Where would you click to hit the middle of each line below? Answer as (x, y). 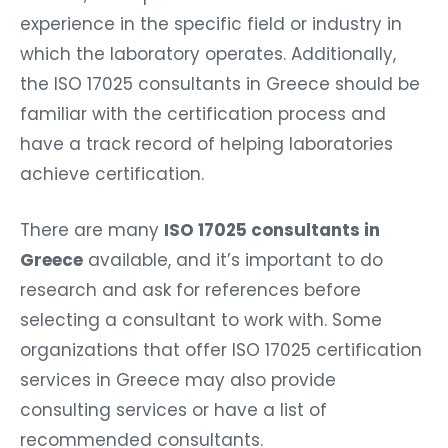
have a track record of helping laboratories (206, 144)
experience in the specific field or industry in (211, 24)
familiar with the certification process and (203, 114)
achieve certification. (112, 174)
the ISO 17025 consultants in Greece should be (220, 84)
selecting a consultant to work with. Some (201, 320)
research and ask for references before (190, 290)
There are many (92, 230)
